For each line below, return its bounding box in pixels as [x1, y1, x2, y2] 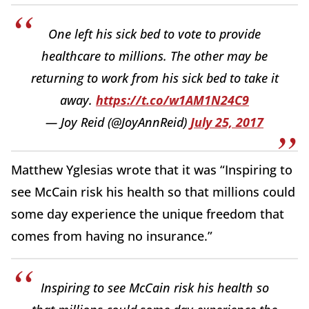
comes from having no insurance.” [11, 228, 212, 245]
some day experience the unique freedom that [11, 206, 284, 223]
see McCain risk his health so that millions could [11, 183, 295, 201]
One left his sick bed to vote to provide [48, 26, 261, 43]
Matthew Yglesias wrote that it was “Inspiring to [11, 161, 292, 179]
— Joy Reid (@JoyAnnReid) [46, 114, 190, 131]
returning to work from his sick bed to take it [30, 70, 279, 87]
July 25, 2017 [190, 114, 263, 131]
